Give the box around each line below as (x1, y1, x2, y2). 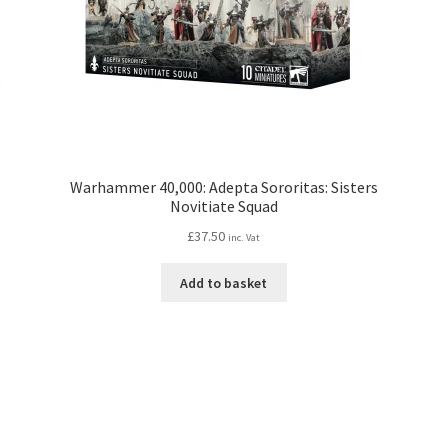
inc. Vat (228, 230, 261, 244)
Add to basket (180, 273, 268, 292)
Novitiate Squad (169, 196, 278, 217)
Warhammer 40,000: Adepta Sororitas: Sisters (69, 177, 378, 198)
